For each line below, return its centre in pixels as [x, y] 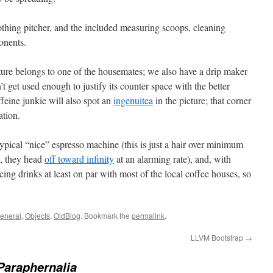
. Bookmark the [106, 215]
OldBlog [67, 215]
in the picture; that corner [202, 100]
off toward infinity [79, 159]
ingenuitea [133, 100]
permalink [148, 215]
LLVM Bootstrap [218, 237]
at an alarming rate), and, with [172, 159]
